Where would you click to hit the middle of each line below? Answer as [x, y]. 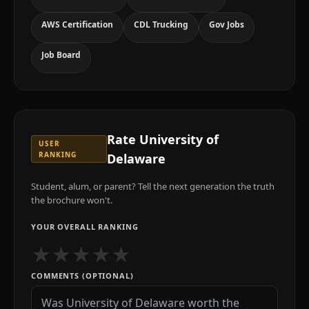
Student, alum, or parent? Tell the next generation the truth [153, 186]
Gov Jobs [227, 24]
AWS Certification [77, 24]
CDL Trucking [161, 24]
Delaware [137, 159]
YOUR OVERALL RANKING [85, 227]
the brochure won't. [72, 200]
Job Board [61, 55]
